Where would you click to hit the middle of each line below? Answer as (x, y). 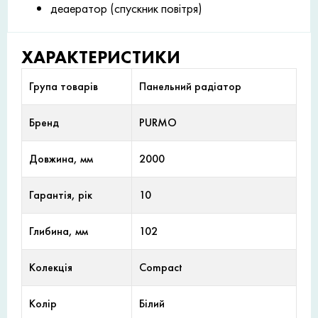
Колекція (51, 268)
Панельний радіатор (190, 87)
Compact (161, 268)
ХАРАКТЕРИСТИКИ (101, 57)
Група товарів (64, 87)
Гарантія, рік (61, 195)
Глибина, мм (59, 231)
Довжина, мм (61, 159)
